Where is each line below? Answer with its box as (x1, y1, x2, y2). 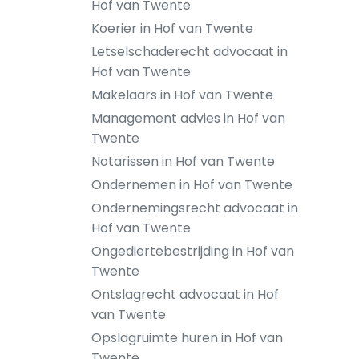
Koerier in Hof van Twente (91, 19, 253, 38)
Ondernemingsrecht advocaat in (91, 199, 298, 217)
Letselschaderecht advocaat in (91, 42, 288, 61)
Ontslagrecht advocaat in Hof (91, 285, 279, 304)
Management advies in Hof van (91, 109, 285, 127)
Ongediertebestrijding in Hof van (91, 242, 294, 260)
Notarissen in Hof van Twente (91, 152, 275, 171)
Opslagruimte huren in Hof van (91, 329, 283, 347)
